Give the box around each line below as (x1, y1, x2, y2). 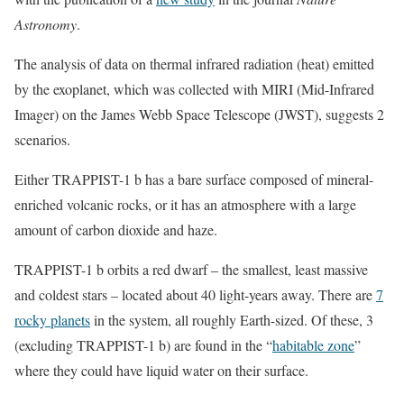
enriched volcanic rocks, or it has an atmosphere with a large (14, 195, 356, 214)
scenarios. (14, 130, 70, 149)
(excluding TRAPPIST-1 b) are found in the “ (14, 335, 272, 354)
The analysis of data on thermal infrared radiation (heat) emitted (14, 54, 374, 73)
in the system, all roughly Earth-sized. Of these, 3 (90, 310, 373, 329)
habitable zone (272, 335, 354, 354)
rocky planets (14, 310, 90, 329)
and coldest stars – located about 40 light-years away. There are (14, 285, 376, 304)
